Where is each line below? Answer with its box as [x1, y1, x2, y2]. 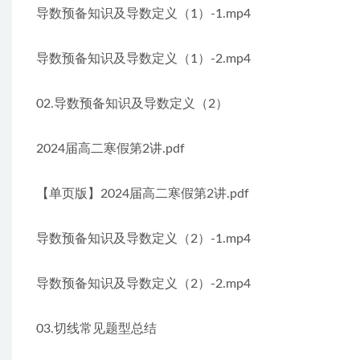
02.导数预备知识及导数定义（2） [36, 97, 228, 110]
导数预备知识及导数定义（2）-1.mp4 [36, 232, 251, 245]
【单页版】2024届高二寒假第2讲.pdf [36, 187, 249, 200]
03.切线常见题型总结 [36, 322, 157, 335]
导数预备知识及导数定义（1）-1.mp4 [36, 7, 251, 20]
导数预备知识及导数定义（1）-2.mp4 [36, 52, 251, 65]
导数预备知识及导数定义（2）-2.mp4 [36, 277, 251, 290]
